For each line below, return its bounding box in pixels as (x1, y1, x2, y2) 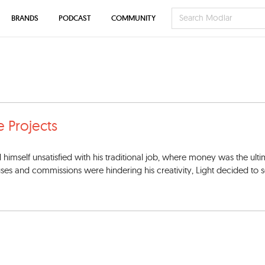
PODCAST (59, 13, 91, 23)
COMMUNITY (111, 13, 156, 23)
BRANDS (11, 13, 38, 23)
